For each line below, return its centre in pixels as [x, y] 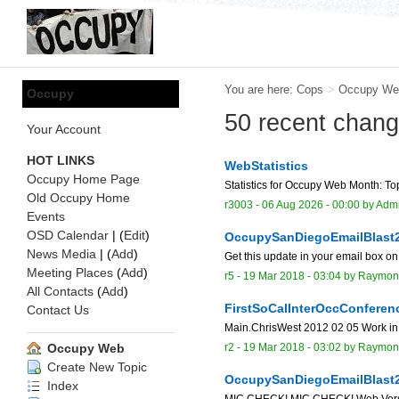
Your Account [64, 129]
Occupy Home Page [83, 179]
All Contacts [60, 291]
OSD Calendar [68, 235]
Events [46, 216]
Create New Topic [95, 367]
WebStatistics [266, 165]
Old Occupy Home [78, 198]
